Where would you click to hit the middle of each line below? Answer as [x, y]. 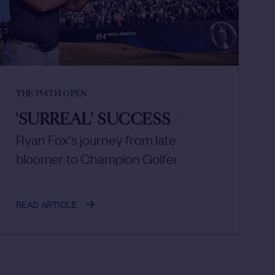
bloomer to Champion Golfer [97, 158]
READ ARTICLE [46, 204]
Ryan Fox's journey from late [96, 139]
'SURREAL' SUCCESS [94, 120]
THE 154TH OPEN [52, 94]
